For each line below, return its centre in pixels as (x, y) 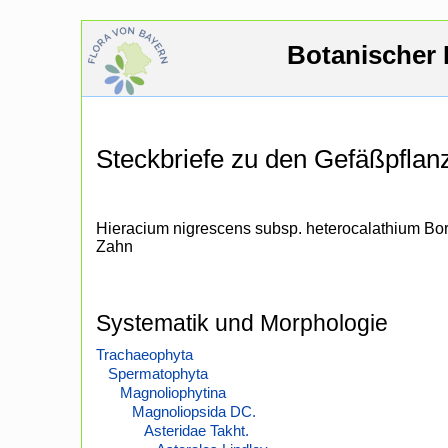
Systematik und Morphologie (242, 323)
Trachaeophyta (144, 355)
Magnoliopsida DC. (194, 412)
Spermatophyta (158, 374)
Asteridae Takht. (196, 431)
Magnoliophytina (173, 393)
